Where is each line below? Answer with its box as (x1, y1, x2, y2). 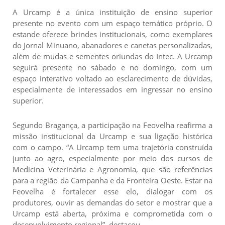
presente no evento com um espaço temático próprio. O (13, 18, 212, 28)
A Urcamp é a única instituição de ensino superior (13, 7, 212, 17)
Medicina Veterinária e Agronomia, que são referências (13, 164, 212, 174)
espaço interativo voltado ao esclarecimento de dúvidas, (13, 73, 212, 83)
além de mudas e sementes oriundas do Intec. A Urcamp (13, 51, 212, 61)
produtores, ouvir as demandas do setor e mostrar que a (13, 197, 212, 207)
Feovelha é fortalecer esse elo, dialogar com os (13, 186, 212, 196)
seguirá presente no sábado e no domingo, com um (13, 62, 212, 72)
